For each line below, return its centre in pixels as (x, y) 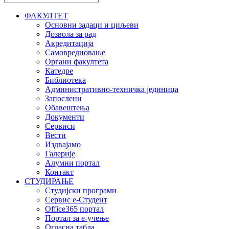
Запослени (63, 99)
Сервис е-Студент (76, 200)
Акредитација (69, 43)
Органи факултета (77, 62)
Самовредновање (75, 53)
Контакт (59, 172)
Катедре (59, 71)
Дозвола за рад (71, 34)
